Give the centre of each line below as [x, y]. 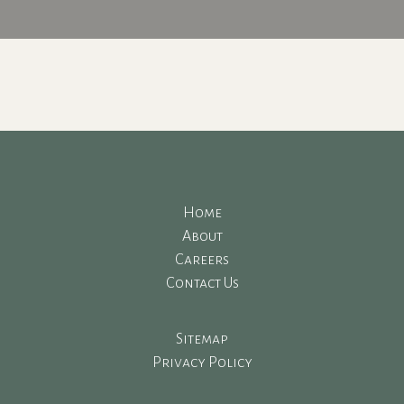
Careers [202, 260]
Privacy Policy [202, 363]
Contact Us [202, 284]
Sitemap [202, 340]
